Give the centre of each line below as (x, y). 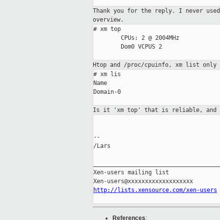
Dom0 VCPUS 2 (128, 47)
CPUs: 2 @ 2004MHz (136, 38)
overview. (108, 20)
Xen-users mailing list (131, 173)
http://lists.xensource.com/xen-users (155, 190)
